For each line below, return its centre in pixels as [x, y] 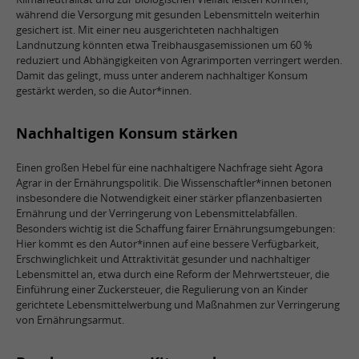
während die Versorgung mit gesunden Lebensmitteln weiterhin [168, 14]
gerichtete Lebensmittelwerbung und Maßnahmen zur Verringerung [178, 305]
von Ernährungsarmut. [70, 320]
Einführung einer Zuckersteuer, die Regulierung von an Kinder [162, 289]
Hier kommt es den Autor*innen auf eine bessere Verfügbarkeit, [167, 244]
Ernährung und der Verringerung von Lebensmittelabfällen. [157, 213]
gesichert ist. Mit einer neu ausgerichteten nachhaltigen [147, 30]
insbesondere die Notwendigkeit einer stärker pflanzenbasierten [169, 198]
